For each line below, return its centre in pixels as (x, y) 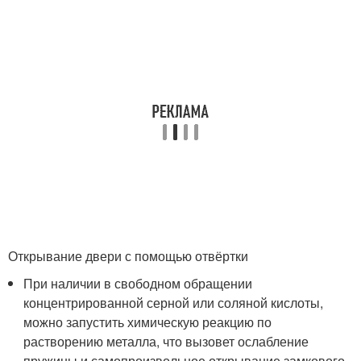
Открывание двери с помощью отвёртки (128, 256)
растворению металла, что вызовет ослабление (166, 341)
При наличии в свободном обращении (138, 283)
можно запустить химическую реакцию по (148, 322)
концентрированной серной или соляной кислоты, (174, 303)
